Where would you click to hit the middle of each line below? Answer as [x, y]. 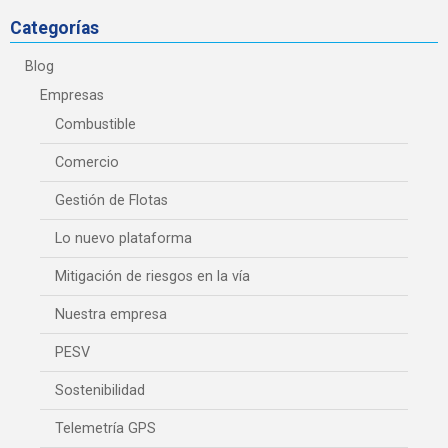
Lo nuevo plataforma [123, 238]
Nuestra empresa [111, 314]
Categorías [54, 27]
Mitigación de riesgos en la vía [152, 276]
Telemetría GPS [105, 428]
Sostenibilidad [100, 390]
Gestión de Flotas [111, 200]
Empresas [72, 95]
